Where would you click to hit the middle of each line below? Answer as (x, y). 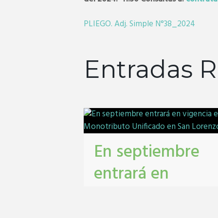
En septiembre (147, 153)
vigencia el (133, 196)
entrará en (132, 174)
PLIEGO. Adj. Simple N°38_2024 (139, 24)
